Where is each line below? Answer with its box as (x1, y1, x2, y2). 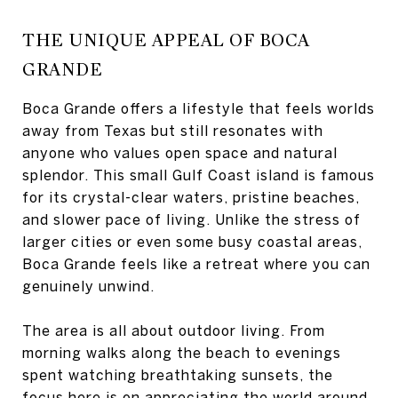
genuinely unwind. (22, 278, 155, 294)
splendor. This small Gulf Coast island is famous (22, 167, 375, 183)
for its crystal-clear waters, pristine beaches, (22, 189, 360, 205)
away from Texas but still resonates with (22, 123, 323, 139)
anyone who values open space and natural (22, 145, 338, 161)
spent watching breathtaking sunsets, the (22, 367, 333, 383)
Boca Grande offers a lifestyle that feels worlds (22, 100, 375, 116)
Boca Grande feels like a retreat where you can (22, 256, 370, 272)
